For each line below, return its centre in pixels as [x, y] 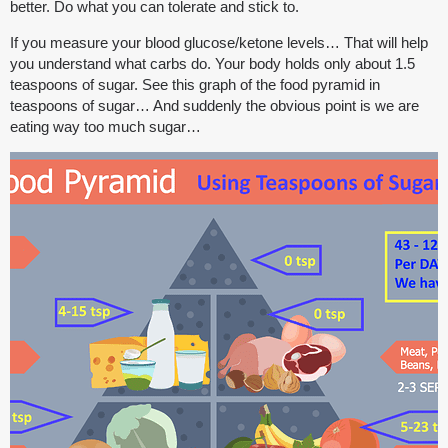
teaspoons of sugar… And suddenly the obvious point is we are [214, 106]
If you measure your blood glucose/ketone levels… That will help [219, 43]
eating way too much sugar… [105, 127]
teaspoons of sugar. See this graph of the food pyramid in [195, 85]
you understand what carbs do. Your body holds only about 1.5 [212, 64]
